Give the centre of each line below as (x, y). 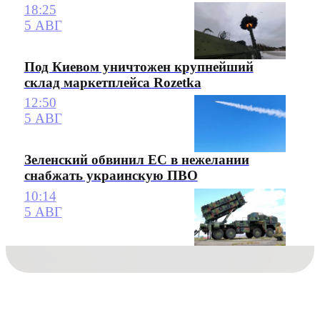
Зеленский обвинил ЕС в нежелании (136, 160)
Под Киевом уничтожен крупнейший (139, 66)
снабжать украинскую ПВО (111, 176)
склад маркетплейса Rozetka (112, 82)
